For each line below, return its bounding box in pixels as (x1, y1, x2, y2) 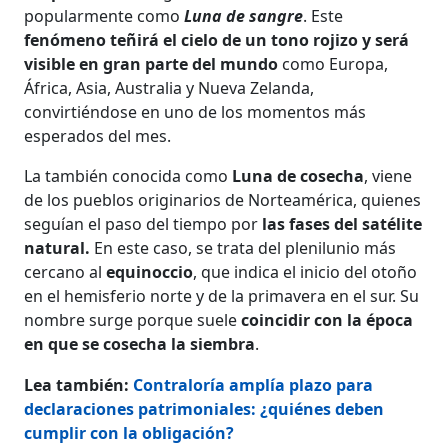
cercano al (24, 260, 107, 283)
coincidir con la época (241, 308, 414, 331)
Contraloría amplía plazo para (133, 373, 374, 396)
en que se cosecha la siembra (24, 332, 256, 355)
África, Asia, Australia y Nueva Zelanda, (24, 76, 315, 99)
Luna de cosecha (228, 164, 365, 187)
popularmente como (24, 4, 185, 27)
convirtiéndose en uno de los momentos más (24, 100, 367, 123)
